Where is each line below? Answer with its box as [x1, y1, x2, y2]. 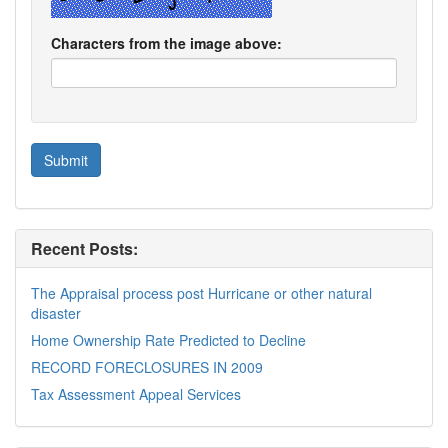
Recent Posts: [31, 236, 138, 260]
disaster [31, 302, 81, 323]
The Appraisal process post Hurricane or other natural [31, 282, 372, 303]
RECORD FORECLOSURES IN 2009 [31, 356, 263, 377]
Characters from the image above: [51, 32, 282, 53]
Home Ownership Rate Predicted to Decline [31, 329, 306, 350]
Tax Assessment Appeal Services [31, 383, 241, 404]
